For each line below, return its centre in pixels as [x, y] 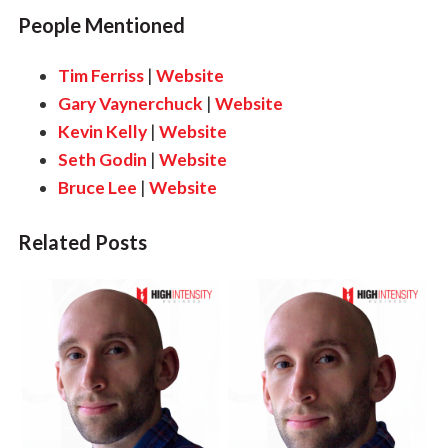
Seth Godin [102, 159]
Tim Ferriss [100, 75]
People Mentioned [101, 24]
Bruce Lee [97, 187]
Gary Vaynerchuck [130, 103]
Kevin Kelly [102, 131]
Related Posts [82, 241]
